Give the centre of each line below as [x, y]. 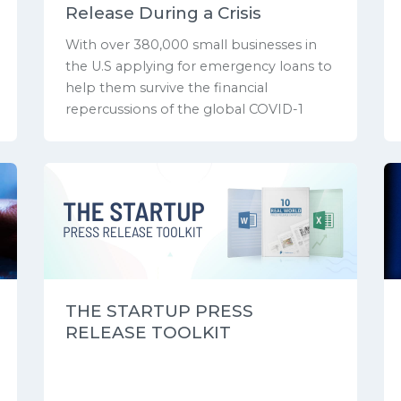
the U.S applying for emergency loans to [199, 67]
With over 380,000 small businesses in [191, 45]
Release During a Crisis [163, 13]
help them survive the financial [166, 88]
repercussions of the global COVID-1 [184, 110]
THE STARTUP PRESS [159, 311]
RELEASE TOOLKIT [148, 333]
